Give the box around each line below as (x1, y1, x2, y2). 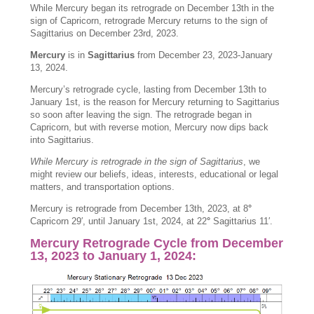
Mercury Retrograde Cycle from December (30, 235, 284, 250)
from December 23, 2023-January (137, 49, 273, 60)
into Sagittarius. (30, 134, 95, 145)
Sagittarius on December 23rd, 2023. (30, 27, 179, 39)
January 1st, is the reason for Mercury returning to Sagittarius (30, 96, 280, 107)
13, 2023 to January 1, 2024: (30, 248, 197, 263)
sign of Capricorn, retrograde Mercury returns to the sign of (30, 15, 268, 26)
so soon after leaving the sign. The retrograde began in (30, 109, 252, 120)
